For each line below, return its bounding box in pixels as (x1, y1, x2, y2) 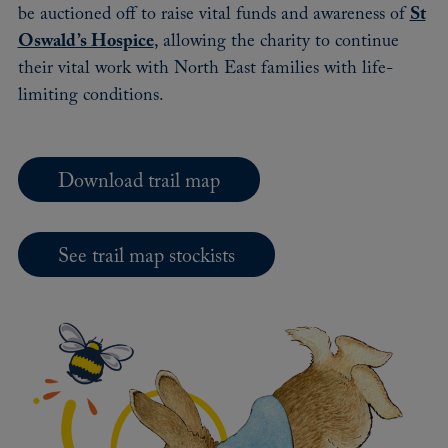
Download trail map (57, 171, 220, 192)
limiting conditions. (17, 85, 164, 105)
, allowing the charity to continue (153, 31, 399, 51)
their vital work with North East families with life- (17, 58, 393, 78)
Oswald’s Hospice (17, 31, 154, 51)
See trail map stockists (57, 246, 235, 267)
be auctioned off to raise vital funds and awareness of (17, 4, 410, 24)
